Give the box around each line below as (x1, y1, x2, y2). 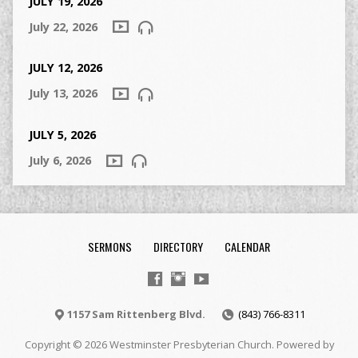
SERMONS (88, 238, 132, 255)
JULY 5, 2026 (28, 127, 96, 143)
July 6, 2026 (28, 153, 91, 169)
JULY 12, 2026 (28, 60, 102, 76)
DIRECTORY (153, 238, 203, 255)
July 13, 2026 (28, 86, 97, 101)
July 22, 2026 (28, 18, 97, 34)
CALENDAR (225, 238, 270, 255)
